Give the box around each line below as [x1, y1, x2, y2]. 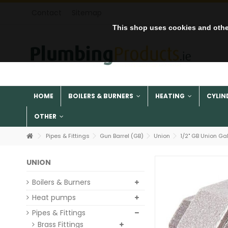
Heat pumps [32, 192, 76, 203]
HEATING [155, 92, 186, 101]
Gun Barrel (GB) [100, 132, 144, 140]
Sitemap [72, 8, 102, 18]
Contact [32, 8, 62, 18]
